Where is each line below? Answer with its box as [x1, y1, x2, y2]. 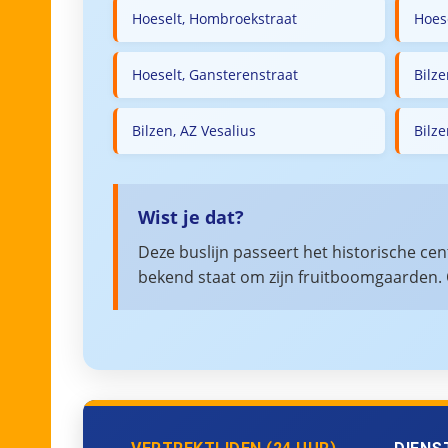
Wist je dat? [138, 205, 244, 229]
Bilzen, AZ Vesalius [132, 121, 256, 140]
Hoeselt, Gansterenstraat [132, 65, 298, 84]
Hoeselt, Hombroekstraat [132, 9, 297, 28]
